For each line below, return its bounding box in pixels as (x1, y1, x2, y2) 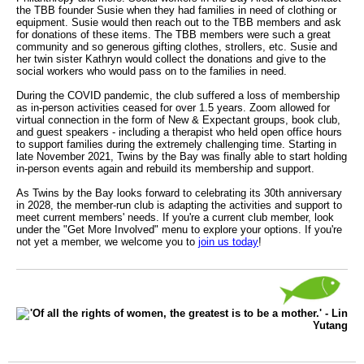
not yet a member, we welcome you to (16, 235, 198, 248)
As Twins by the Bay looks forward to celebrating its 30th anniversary (16, 186, 342, 199)
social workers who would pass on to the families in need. (16, 64, 287, 77)
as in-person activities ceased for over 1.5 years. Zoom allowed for (16, 101, 330, 114)
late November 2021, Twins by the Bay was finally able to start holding (16, 149, 347, 162)
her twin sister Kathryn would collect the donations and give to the (16, 52, 326, 65)
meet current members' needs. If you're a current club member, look (16, 210, 334, 223)
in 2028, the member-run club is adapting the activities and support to (16, 198, 342, 211)
